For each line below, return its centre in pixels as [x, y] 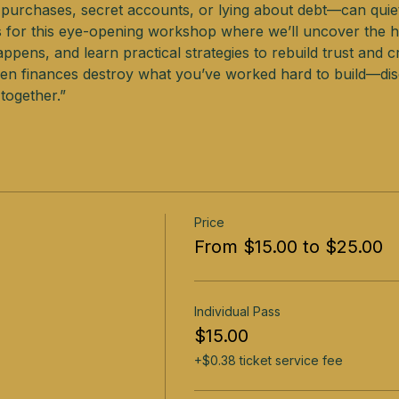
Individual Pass [237, 312]
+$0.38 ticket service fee [268, 361]
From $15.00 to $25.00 [288, 247]
